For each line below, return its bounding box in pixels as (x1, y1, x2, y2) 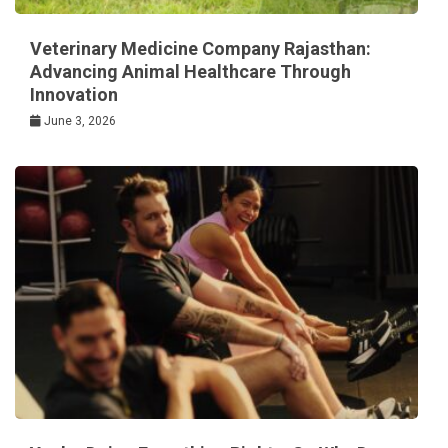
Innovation (30, 83, 118, 105)
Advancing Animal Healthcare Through (30, 60, 351, 82)
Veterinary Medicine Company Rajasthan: (30, 37, 371, 59)
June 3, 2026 (44, 113, 116, 128)
